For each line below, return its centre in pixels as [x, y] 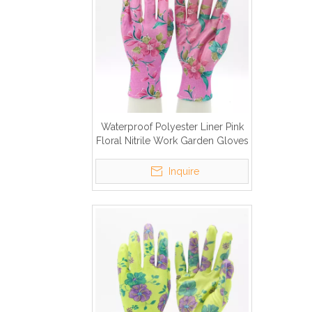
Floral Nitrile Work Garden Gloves [172, 141]
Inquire [184, 171]
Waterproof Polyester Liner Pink [172, 127]
